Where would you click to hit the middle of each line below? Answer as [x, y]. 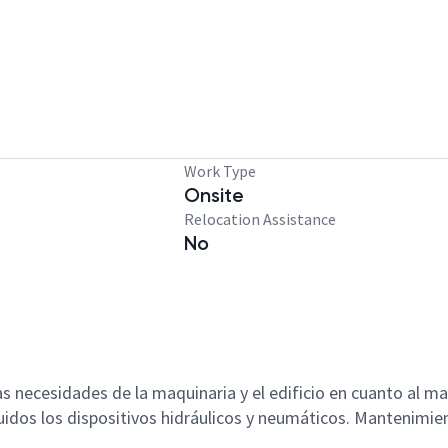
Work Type [220, 171]
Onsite [214, 195]
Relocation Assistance [260, 219]
